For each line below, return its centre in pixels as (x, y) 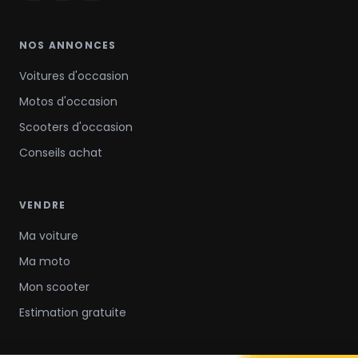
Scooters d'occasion (76, 127)
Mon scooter (54, 287)
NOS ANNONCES (68, 45)
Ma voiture (49, 236)
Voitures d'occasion (74, 76)
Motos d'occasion (68, 101)
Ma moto (45, 261)
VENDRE (43, 205)
